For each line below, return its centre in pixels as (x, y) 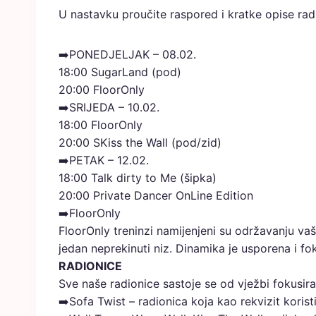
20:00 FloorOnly (102, 90)
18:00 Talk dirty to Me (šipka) (138, 178)
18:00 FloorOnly (101, 125)
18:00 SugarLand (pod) (120, 72)
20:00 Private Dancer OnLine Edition (156, 195)
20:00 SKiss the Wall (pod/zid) (140, 142)
